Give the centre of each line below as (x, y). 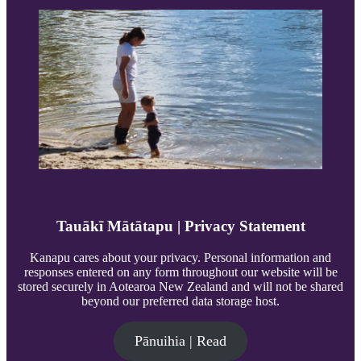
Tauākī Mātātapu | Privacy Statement (180, 226)
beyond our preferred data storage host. (180, 301)
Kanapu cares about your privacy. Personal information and (180, 257)
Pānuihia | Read (180, 340)
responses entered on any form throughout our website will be (180, 272)
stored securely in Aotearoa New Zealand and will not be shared (180, 286)
